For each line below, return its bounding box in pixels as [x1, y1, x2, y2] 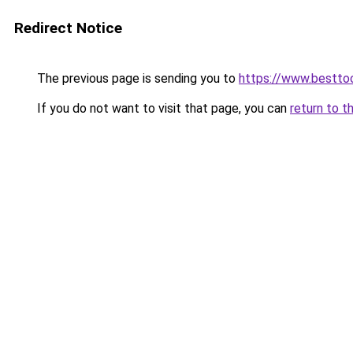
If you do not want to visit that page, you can [34, 101, 290, 116]
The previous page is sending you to [34, 71, 239, 86]
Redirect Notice [14, 19, 122, 37]
